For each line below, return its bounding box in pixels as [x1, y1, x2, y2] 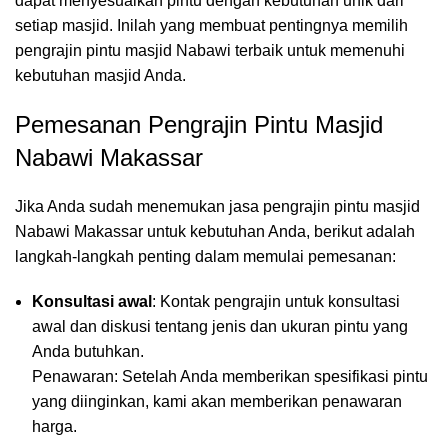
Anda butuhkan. [32, 343, 144, 361]
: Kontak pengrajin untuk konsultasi [152, 293, 400, 311]
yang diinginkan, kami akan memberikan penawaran [32, 393, 402, 411]
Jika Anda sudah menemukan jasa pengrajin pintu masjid [15, 198, 420, 216]
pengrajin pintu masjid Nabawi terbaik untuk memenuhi [15, 42, 405, 60]
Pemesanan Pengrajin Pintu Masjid [15, 111, 383, 139]
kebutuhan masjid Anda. [15, 67, 186, 85]
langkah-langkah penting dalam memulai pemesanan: [15, 248, 396, 266]
